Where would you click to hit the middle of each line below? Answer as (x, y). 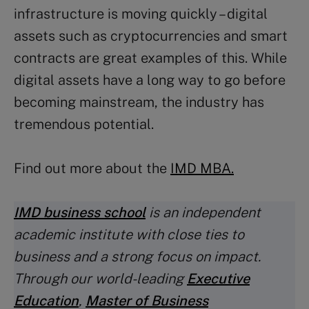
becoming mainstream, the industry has (139, 102)
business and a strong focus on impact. (137, 256)
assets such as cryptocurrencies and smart (151, 36)
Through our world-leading (100, 278)
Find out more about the (92, 168)
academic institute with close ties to (129, 234)
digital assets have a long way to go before (150, 80)
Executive (218, 278)
